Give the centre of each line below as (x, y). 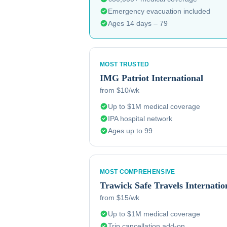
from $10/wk (120, 90)
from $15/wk (120, 198)
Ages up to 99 (130, 131)
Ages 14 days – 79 (138, 23)
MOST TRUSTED (125, 64)
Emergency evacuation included (159, 11)
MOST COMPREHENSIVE (138, 172)
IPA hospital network (140, 119)
